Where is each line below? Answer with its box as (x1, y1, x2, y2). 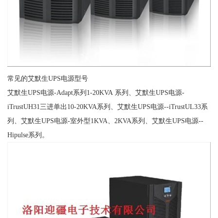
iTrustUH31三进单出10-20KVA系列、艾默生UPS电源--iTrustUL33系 (7, 102, 208, 110)
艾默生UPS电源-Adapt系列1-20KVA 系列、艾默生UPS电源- (7, 88, 184, 96)
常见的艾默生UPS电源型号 (7, 74, 88, 82)
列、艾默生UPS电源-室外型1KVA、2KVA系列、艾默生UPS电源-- (7, 116, 203, 125)
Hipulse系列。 (7, 130, 49, 139)
